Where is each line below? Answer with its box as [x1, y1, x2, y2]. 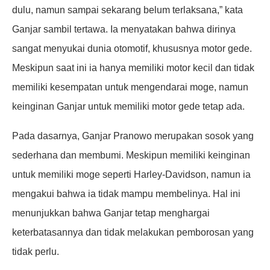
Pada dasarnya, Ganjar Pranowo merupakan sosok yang [12, 130, 254, 141]
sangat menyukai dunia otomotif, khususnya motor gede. [12, 43, 252, 54]
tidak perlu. [12, 246, 59, 257]
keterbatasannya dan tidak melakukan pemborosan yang [12, 227, 254, 237]
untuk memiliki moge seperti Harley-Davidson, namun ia [12, 169, 251, 180]
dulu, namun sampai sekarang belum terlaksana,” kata [12, 4, 243, 15]
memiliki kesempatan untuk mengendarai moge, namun [12, 81, 248, 92]
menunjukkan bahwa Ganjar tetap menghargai [12, 207, 210, 218]
